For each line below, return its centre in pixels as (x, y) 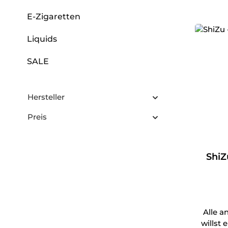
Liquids (42, 39)
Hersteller (46, 97)
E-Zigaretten (54, 17)
